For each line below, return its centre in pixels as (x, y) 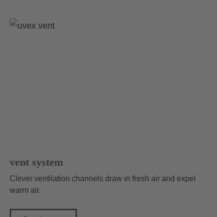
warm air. (25, 190)
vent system (36, 162)
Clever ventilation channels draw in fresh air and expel (103, 178)
